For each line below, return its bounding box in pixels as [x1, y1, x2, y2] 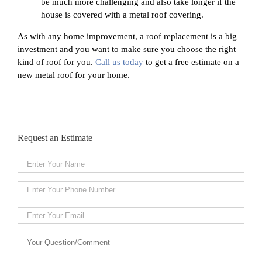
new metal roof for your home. [18, 70, 130, 80]
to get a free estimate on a [143, 57, 239, 67]
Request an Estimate [18, 133, 92, 143]
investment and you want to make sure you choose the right [18, 44, 236, 54]
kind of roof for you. [18, 57, 95, 67]
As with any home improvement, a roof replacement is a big [18, 32, 237, 41]
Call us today [95, 57, 143, 67]
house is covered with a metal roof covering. [41, 10, 204, 19]
